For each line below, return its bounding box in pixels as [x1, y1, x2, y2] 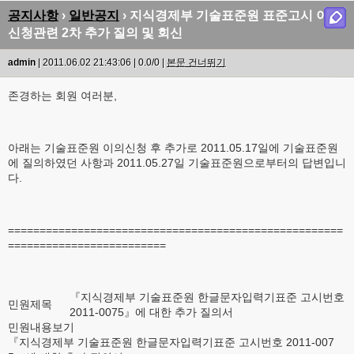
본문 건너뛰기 [167, 57, 226, 68]
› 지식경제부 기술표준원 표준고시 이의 [119, 9, 341, 22]
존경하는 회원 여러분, [8, 89, 117, 102]
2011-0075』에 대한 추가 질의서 [70, 306, 236, 318]
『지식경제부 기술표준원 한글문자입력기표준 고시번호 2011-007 [8, 336, 334, 348]
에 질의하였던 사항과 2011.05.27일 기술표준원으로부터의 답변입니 [8, 156, 346, 169]
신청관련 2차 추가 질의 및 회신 [8, 26, 183, 40]
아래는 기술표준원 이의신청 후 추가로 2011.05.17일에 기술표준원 [8, 141, 338, 154]
